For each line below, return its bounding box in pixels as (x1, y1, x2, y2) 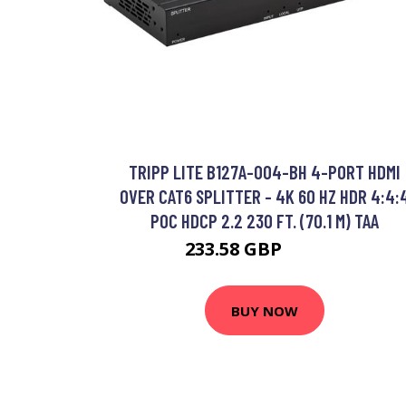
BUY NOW (231, 301, 298, 320)
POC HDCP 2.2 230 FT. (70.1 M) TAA (150, 209, 379, 232)
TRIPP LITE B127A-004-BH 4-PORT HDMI (129, 160, 401, 183)
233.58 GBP (184, 237, 286, 261)
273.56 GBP (285, 244, 345, 259)
